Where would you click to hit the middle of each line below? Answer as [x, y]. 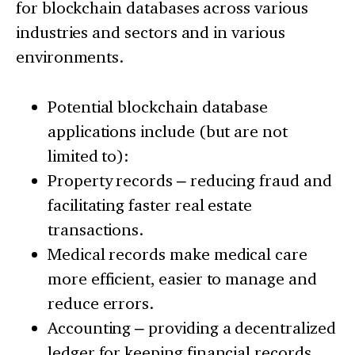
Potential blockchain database [158, 106]
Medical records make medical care [177, 254]
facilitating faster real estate [150, 204]
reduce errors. [101, 303]
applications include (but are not [168, 131]
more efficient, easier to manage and [182, 278]
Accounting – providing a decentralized [192, 327]
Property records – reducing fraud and [190, 180]
